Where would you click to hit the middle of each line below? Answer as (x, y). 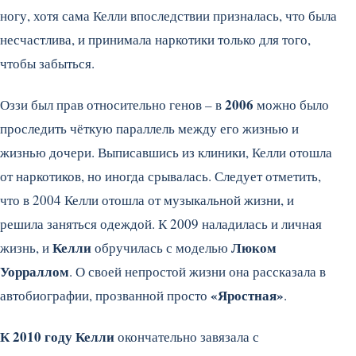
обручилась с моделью (161, 247)
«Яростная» (247, 295)
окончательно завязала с (187, 336)
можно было (291, 104)
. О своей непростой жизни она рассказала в (197, 271)
